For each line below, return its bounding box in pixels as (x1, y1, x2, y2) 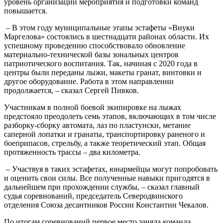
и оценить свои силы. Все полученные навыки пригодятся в (4, 174, 210, 183)
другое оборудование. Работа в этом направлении (4, 77, 174, 86)
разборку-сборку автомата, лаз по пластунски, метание (4, 121, 191, 130)
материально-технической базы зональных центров (4, 50, 179, 59)
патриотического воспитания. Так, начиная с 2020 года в (4, 59, 198, 68)
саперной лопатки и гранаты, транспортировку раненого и (4, 130, 205, 139)
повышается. (4, 6, 47, 15)
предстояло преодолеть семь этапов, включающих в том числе (4, 112, 216, 121)
